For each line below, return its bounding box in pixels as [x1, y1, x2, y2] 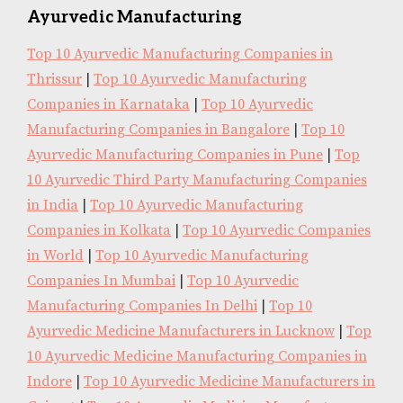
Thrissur [27, 70, 82, 89]
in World [27, 246, 84, 265]
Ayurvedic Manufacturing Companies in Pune [27, 146, 323, 165]
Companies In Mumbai [27, 272, 175, 291]
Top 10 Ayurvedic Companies [183, 221, 371, 240]
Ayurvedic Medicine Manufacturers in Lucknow [27, 322, 335, 341]
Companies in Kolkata [27, 221, 171, 240]
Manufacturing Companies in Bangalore [27, 121, 290, 139]
